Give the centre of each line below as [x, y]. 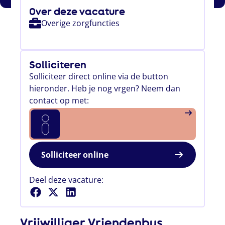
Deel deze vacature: [67, 180]
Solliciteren [58, 65]
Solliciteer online [75, 155]
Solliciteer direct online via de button [99, 76]
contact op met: [59, 100]
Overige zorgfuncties [81, 23]
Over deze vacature [77, 12]
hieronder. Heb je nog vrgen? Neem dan [105, 88]
